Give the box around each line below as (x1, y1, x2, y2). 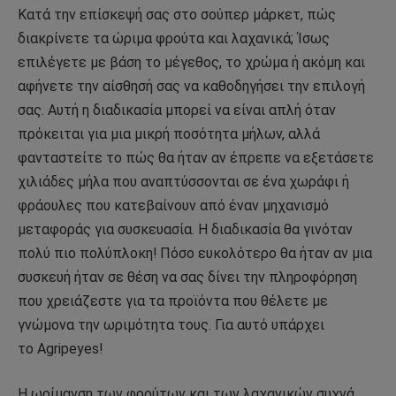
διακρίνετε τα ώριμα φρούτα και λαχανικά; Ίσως (18, 29, 330, 47)
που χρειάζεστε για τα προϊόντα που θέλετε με (18, 292, 328, 309)
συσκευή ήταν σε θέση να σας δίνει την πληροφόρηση (18, 268, 357, 286)
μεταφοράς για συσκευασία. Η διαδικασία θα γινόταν (18, 220, 353, 238)
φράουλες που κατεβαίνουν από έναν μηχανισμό (18, 196, 329, 214)
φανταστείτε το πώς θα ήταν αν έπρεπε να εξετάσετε (18, 148, 374, 166)
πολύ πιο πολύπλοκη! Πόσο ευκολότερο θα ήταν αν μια (18, 244, 372, 262)
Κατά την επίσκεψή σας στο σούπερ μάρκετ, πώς (18, 5, 336, 23)
